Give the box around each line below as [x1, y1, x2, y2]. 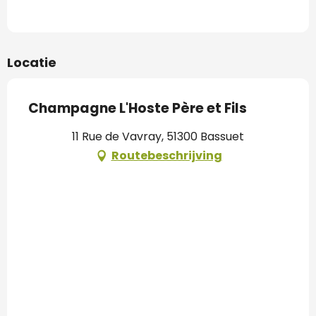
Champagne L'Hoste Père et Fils [28, 99, 247, 119]
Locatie [7, 54, 56, 72]
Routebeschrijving [111, 147, 222, 164]
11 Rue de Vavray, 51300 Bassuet [72, 128, 244, 145]
